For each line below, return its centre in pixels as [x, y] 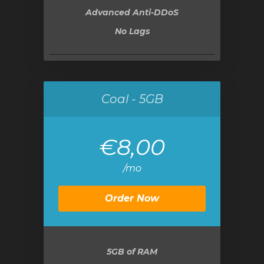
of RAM [141, 252]
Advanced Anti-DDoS [132, 12]
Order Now [132, 198]
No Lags [132, 31]
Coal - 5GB [132, 99]
